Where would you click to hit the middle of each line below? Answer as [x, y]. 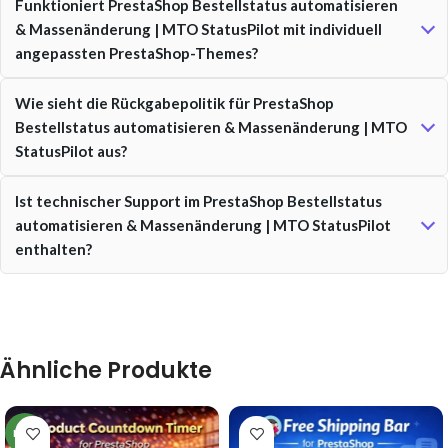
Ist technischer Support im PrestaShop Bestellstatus [198, 201]
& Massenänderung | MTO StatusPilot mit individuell [198, 29]
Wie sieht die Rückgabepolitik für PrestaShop [174, 103]
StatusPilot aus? [71, 151]
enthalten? [53, 249]
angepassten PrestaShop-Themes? [136, 53]
